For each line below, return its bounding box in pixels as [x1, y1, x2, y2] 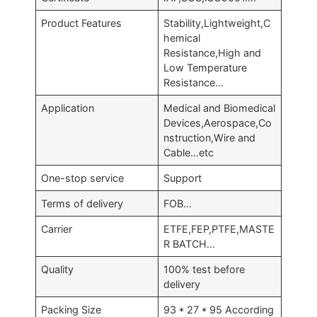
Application [41, 102, 95, 114]
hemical [163, 32, 201, 44]
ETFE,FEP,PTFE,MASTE [163, 223, 275, 235]
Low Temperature [163, 62, 248, 74]
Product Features [41, 17, 122, 29]
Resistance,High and [163, 47, 262, 59]
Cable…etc [163, 146, 214, 158]
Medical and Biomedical [163, 102, 276, 114]
